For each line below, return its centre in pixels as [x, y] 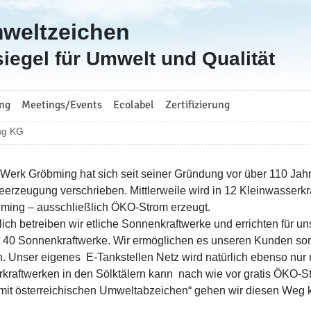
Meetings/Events [62, 105]
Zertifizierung [197, 105]
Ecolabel [134, 105]
